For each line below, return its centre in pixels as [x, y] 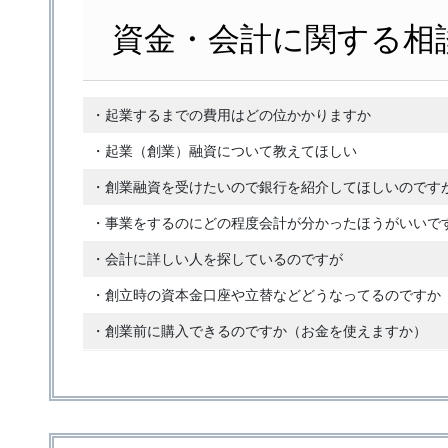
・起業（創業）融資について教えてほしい [223, 151]
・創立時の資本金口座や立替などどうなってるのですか [265, 295]
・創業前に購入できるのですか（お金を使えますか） [258, 331]
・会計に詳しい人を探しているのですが [216, 259]
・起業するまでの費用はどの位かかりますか [230, 115]
